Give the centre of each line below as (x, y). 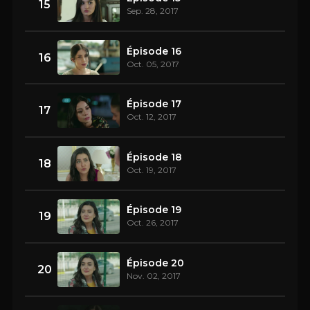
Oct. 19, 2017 (152, 170)
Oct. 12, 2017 (152, 117)
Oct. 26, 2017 (153, 223)
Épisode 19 (154, 210)
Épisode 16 (154, 51)
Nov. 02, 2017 (154, 275)
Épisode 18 (154, 157)
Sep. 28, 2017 (153, 11)
